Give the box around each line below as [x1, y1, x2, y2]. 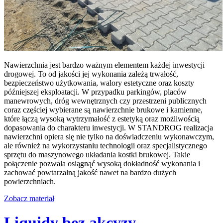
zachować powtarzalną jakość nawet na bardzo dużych [4, 168, 176, 177]
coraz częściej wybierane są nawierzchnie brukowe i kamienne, [4, 105, 203, 114]
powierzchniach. [4, 177, 56, 186]
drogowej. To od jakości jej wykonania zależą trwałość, [4, 69, 178, 78]
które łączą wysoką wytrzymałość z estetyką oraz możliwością [4, 114, 200, 123]
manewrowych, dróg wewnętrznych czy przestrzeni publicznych [4, 96, 207, 105]
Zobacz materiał [4, 194, 54, 203]
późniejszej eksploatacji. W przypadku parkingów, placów [4, 87, 187, 96]
